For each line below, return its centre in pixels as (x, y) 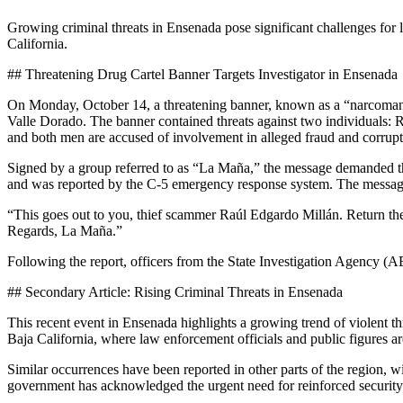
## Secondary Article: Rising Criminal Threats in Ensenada (175, 291)
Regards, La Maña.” (65, 230)
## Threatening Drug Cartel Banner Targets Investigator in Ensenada (202, 74)
